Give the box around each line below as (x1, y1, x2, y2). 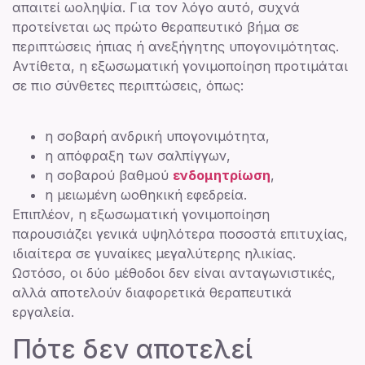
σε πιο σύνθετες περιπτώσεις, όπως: (12, 77, 244, 94)
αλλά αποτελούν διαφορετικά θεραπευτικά (12, 284, 292, 301)
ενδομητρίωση (173, 167, 270, 184)
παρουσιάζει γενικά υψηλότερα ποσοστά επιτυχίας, (12, 226, 348, 243)
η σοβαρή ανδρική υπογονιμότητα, (45, 128, 270, 145)
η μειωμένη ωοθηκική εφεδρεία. (45, 187, 247, 204)
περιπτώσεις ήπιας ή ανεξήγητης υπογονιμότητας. (12, 38, 339, 55)
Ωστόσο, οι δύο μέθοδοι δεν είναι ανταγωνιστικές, (12, 265, 336, 282)
